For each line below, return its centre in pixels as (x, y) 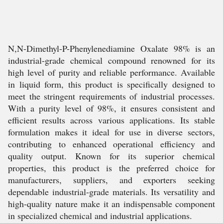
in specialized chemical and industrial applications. (100, 216)
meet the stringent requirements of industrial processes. (111, 96)
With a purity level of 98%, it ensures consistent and (111, 108)
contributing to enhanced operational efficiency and (111, 144)
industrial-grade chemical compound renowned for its (111, 60)
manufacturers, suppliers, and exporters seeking (111, 180)
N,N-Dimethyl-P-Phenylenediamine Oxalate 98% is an (111, 48)
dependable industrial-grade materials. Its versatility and (111, 192)
